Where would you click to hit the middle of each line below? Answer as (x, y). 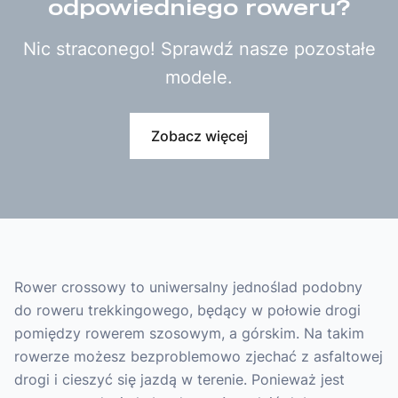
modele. (199, 77)
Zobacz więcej (199, 136)
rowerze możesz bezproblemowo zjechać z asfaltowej (199, 356)
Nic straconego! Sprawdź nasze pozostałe (199, 49)
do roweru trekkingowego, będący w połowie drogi (187, 310)
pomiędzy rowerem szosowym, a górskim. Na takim (189, 333)
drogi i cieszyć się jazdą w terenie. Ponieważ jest (179, 379)
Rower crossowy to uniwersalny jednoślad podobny (188, 287)
